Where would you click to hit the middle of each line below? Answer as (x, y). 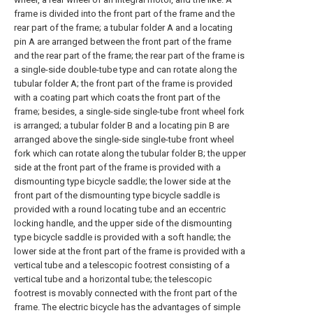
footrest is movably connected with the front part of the (125, 293)
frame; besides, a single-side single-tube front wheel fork (129, 111)
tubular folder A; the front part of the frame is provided (123, 83)
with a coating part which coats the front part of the (117, 97)
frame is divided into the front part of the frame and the (124, 14)
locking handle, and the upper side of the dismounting (123, 223)
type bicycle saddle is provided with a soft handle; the (122, 237)
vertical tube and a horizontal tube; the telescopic (113, 279)
